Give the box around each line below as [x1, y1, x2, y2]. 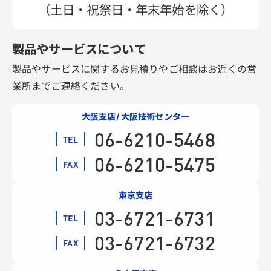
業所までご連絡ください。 [12, 80, 129, 93]
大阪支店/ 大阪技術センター [81, 111, 190, 122]
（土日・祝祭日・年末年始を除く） [38, 2, 233, 18]
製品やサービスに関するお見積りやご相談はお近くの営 [12, 63, 257, 76]
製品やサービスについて [12, 42, 146, 57]
